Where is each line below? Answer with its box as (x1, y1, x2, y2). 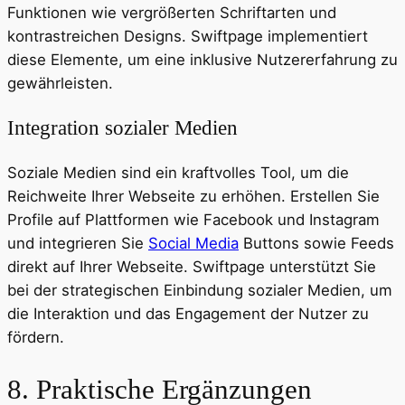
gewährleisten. (7, 73, 113, 92)
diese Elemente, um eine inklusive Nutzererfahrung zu (7, 50, 398, 69)
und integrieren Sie (7, 234, 148, 253)
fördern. (7, 328, 64, 347)
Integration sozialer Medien (7, 116, 238, 140)
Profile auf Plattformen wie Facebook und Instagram (7, 211, 380, 230)
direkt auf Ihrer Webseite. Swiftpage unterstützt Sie (7, 258, 376, 277)
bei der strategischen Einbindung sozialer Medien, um (7, 281, 392, 300)
